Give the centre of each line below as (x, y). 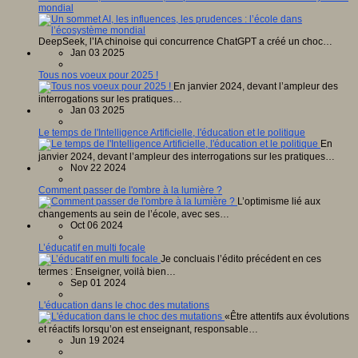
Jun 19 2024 (97, 340)
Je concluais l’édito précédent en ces (241, 259)
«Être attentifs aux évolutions (287, 316)
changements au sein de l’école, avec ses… (134, 214)
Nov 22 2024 (98, 167)
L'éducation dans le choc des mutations (124, 305)
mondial (56, 8)
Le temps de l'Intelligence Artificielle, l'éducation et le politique (172, 132)
